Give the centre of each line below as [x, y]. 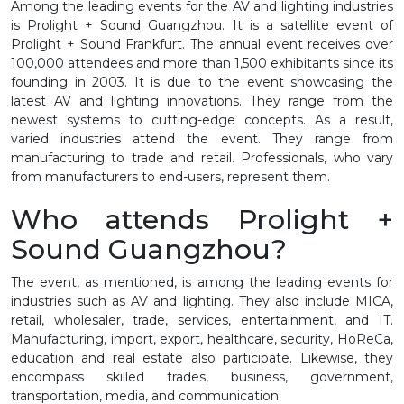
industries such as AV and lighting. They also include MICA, [202, 301]
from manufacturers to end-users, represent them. [170, 176]
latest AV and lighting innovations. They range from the [202, 101]
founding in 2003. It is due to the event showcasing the [202, 82]
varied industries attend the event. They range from [202, 138]
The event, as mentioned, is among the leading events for [202, 282]
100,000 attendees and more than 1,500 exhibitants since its [202, 63]
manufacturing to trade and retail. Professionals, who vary [202, 157]
